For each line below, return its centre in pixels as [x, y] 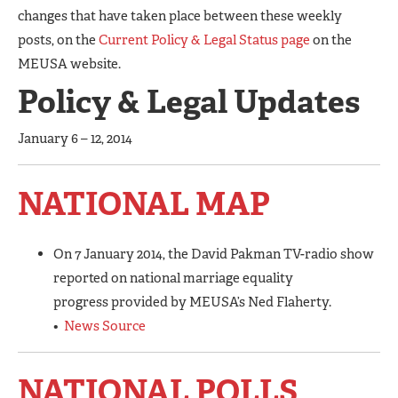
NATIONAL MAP [144, 203]
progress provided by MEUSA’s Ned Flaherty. [194, 302]
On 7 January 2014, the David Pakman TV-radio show [214, 254]
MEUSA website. [69, 64]
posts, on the [58, 40]
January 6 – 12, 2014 [75, 138]
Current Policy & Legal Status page [204, 40]
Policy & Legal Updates [189, 101]
